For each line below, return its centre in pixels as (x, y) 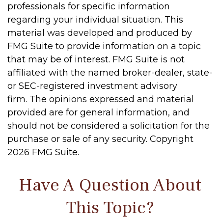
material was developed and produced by (100, 33)
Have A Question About (110, 185)
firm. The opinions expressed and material (101, 99)
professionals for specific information (89, 7)
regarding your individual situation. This (95, 20)
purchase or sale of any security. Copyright (100, 139)
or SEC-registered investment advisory (92, 86)
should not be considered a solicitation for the (109, 126)
